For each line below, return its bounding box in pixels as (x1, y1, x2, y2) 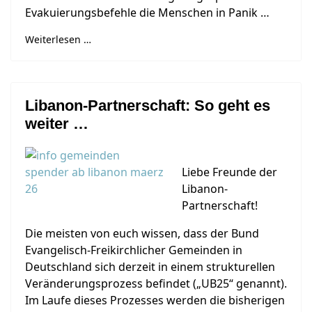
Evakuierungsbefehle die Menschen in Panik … (25, 5, 270, 20)
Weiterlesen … (25, 33, 91, 46)
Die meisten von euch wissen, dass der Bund (25, 226, 259, 241)
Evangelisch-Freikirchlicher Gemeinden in (25, 242, 242, 258)
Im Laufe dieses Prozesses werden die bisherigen (25, 292, 285, 308)
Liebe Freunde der (182, 164, 277, 180)
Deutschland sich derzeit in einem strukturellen (25, 259, 275, 274)
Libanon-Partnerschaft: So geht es (25, 97, 270, 114)
